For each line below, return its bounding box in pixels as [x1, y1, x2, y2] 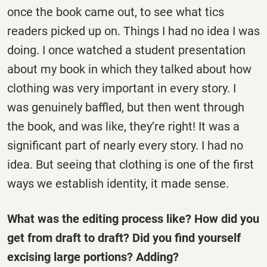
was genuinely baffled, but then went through [7, 100, 244, 114]
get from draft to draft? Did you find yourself [7, 230, 241, 245]
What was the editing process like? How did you [7, 211, 259, 226]
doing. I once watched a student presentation [7, 42, 246, 57]
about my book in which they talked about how [7, 61, 252, 76]
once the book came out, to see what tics [7, 4, 224, 19]
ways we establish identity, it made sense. [7, 176, 229, 191]
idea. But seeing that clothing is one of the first [7, 157, 254, 172]
